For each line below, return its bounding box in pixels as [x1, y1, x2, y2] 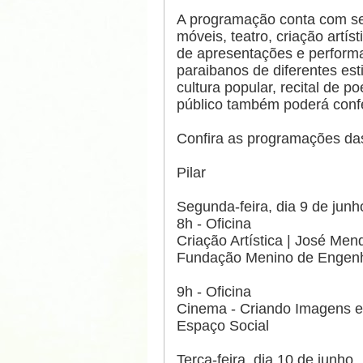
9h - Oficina [177, 284, 251, 301]
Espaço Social [177, 318, 269, 335]
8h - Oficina [177, 216, 251, 233]
